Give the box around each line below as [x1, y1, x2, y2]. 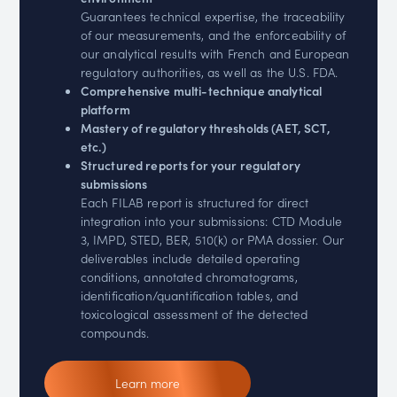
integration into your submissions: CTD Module [80, 212, 342, 230]
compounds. [80, 323, 150, 342]
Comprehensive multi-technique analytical [80, 82, 323, 100]
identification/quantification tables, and [80, 286, 299, 305]
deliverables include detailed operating [80, 249, 300, 268]
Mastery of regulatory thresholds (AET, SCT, [80, 119, 331, 137]
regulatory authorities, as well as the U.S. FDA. [80, 63, 339, 82]
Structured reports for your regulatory [80, 156, 300, 175]
